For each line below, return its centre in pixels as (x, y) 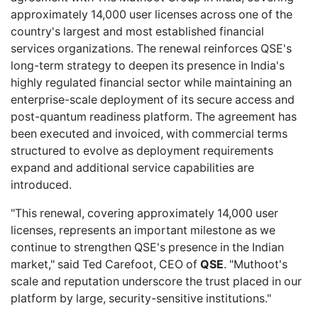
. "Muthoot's (256, 264)
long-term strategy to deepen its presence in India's (148, 65)
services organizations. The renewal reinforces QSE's (151, 48)
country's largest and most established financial (137, 31)
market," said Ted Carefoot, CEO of (105, 264)
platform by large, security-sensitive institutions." (141, 298)
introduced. (41, 185)
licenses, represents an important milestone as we (143, 230)
